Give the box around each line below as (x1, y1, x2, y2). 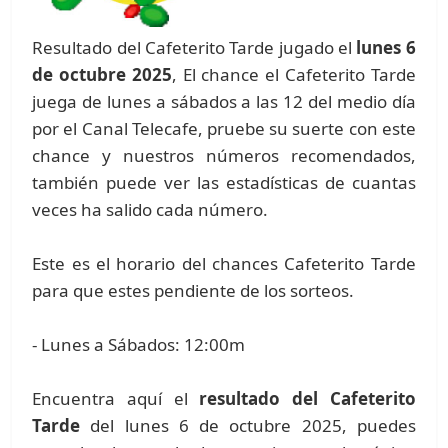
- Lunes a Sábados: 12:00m (32, 332, 246, 356)
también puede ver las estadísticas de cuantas (32, 170, 416, 194)
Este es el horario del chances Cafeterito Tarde (32, 251, 416, 275)
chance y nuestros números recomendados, (32, 143, 416, 167)
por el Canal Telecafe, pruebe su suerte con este (32, 116, 416, 140)
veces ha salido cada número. (32, 197, 269, 221)
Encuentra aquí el (32, 386, 200, 410)
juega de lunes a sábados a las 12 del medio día (32, 89, 416, 113)
